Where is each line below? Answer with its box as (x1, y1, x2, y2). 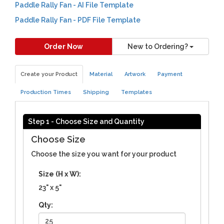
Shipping (83, 88, 109, 95)
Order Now (44, 42, 83, 50)
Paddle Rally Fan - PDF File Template (15, 15, 140, 24)
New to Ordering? (127, 42, 189, 50)
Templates (121, 88, 152, 95)
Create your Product (20, 70, 77, 77)
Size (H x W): (38, 169, 81, 178)
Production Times (20, 88, 71, 95)
